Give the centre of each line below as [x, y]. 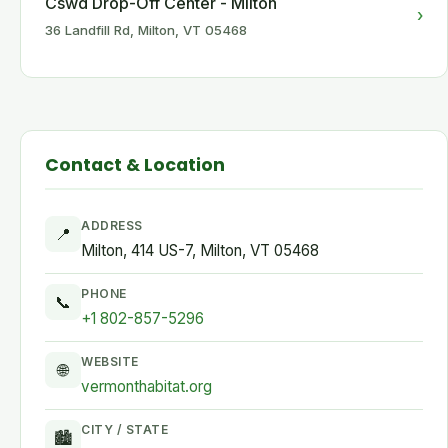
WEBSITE [110, 361]
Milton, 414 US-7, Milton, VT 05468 [200, 250]
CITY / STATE [124, 429]
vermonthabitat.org [146, 386]
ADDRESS [112, 225]
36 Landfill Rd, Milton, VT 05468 [146, 30]
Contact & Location [135, 165]
